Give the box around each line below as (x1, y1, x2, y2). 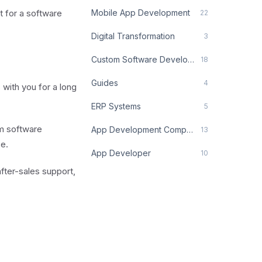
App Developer (91, 148, 151, 158)
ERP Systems (91, 101, 141, 111)
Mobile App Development (91, 8, 190, 18)
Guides (91, 78, 118, 88)
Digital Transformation (91, 31, 175, 41)
